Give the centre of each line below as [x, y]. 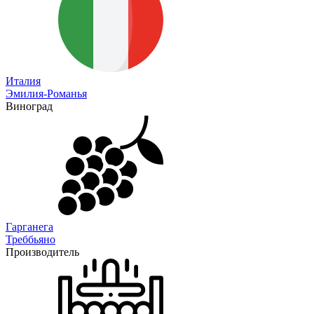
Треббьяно [30, 239]
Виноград [29, 106]
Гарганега [29, 226]
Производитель [42, 252]
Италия [23, 81]
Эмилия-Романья [46, 93]
